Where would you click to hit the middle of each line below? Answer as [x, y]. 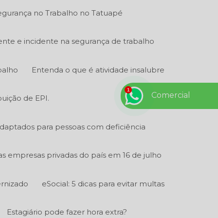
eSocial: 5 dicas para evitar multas [103, 183]
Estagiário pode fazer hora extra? [67, 212]
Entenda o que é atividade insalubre [98, 70]
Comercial [171, 95]
